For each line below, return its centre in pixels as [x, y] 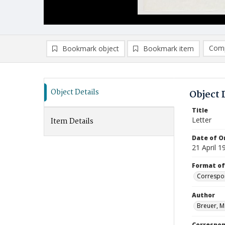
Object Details [75, 92]
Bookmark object [91, 48]
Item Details [72, 122]
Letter [202, 120]
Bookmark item [168, 48]
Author [203, 195]
